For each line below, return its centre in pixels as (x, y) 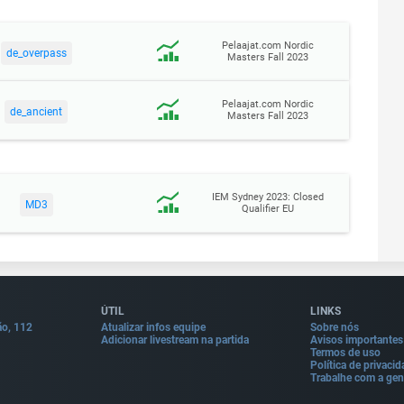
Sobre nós (335, 328)
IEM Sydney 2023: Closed (267, 197)
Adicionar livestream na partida (175, 340)
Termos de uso (345, 353)
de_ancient (37, 111)
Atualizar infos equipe (153, 328)
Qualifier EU (267, 209)
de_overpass (36, 53)
